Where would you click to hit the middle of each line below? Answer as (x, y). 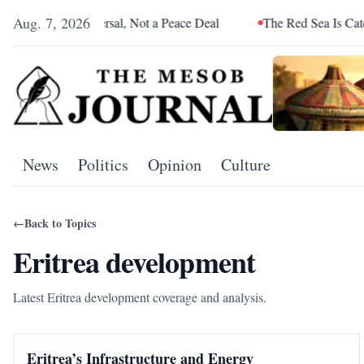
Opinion (175, 165)
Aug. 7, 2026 (52, 23)
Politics (103, 165)
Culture (246, 165)
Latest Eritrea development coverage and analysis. (140, 297)
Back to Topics (60, 223)
